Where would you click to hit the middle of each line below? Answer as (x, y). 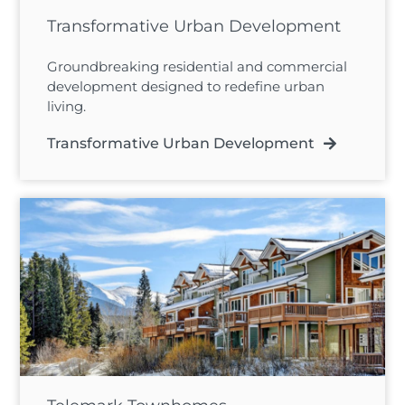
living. (67, 107)
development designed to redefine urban (186, 87)
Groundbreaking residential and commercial (198, 67)
